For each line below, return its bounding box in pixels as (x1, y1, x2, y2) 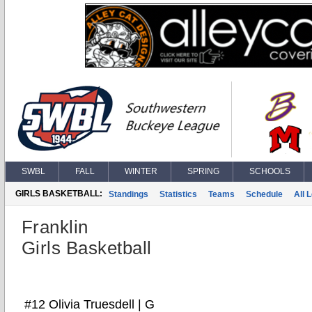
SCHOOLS (249, 166, 290, 176)
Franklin (22, 217, 88, 237)
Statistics (159, 189, 197, 199)
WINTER (125, 166, 157, 176)
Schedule (246, 189, 283, 199)
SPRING (187, 166, 219, 176)
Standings (109, 189, 148, 199)
